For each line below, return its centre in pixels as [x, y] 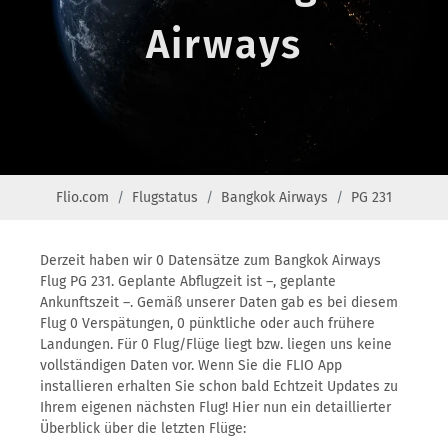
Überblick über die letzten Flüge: [143, 428]
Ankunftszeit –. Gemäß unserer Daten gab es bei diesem [219, 302]
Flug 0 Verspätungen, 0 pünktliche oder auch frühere [207, 323]
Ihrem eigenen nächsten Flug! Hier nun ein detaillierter [215, 407]
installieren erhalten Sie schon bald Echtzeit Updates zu [219, 386]
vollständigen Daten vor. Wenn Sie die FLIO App [191, 365]
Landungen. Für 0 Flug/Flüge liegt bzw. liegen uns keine [216, 344]
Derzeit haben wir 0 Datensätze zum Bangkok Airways [210, 260]
